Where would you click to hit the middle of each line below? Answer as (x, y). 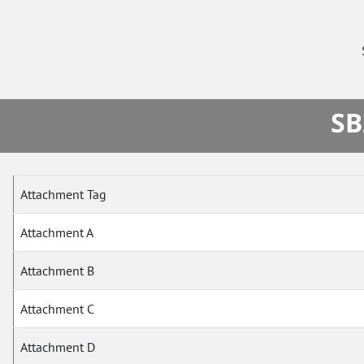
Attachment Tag (63, 195)
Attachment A (57, 233)
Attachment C (58, 309)
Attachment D (58, 347)
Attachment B (58, 271)
